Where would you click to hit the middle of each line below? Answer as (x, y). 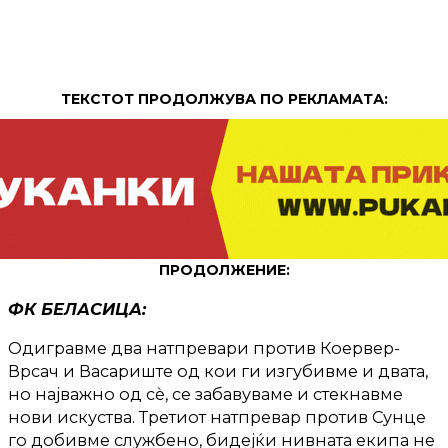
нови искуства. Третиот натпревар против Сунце (217, 417)
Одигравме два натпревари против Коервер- (204, 348)
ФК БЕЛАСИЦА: (77, 308)
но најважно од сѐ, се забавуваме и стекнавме (205, 394)
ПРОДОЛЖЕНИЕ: (224, 269)
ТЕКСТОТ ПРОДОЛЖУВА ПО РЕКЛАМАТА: (224, 98)
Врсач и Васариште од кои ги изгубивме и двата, (218, 371)
